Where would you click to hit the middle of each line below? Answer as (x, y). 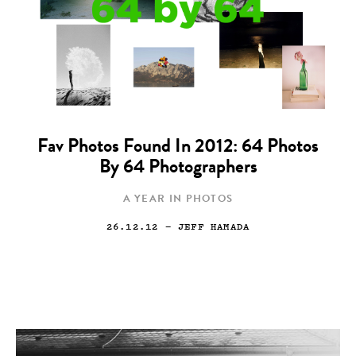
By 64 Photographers (178, 168)
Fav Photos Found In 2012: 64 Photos (178, 148)
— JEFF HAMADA (204, 226)
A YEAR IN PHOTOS (178, 200)
